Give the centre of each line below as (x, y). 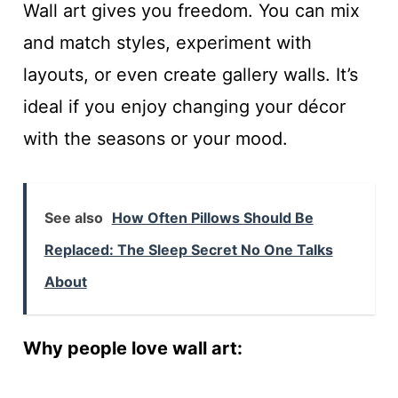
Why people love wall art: (132, 348)
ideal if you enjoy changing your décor (184, 106)
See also (73, 217)
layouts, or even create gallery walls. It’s (190, 74)
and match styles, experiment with (167, 42)
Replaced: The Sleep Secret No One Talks (188, 249)
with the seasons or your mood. (155, 138)
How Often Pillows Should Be (212, 217)
